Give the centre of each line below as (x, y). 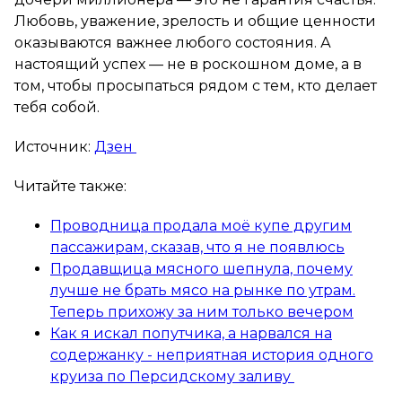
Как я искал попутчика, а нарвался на (191, 333)
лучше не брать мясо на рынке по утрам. (203, 290)
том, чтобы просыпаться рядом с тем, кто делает (196, 85)
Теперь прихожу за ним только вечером (202, 311)
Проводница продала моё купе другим (201, 225)
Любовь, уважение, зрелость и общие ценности (195, 21)
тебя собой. (57, 107)
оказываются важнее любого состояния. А (173, 42)
